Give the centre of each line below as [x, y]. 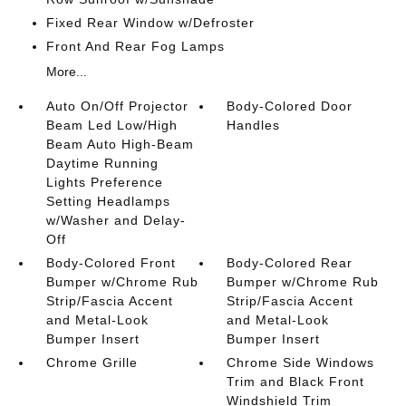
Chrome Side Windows [301, 362]
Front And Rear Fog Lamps [135, 46]
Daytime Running [102, 163]
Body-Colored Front [111, 262]
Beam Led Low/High [111, 125]
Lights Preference [104, 182]
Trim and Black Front [296, 381]
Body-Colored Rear [290, 262]
